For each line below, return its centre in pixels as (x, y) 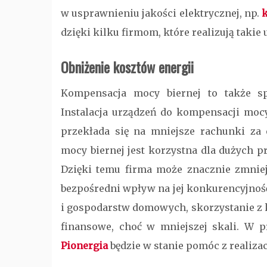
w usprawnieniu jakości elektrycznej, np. (161, 13)
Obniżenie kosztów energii (127, 67)
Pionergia (84, 246)
